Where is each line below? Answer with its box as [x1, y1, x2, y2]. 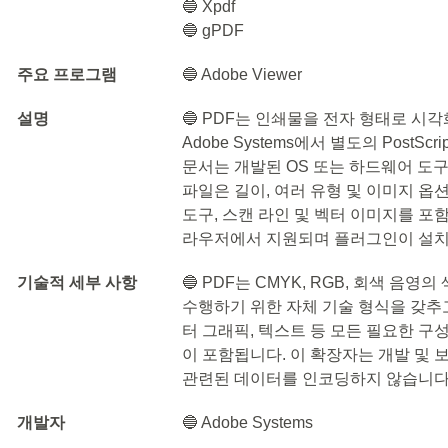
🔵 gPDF [182, 22, 245, 39]
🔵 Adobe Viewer [182, 66, 303, 83]
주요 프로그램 [17, 66, 117, 83]
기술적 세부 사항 [17, 274, 137, 291]
